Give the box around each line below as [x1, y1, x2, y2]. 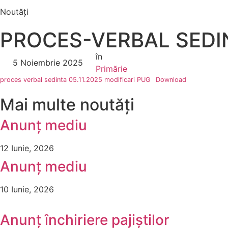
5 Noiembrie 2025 [13, 58, 83, 68]
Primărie [96, 64, 127, 74]
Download [155, 76, 186, 83]
